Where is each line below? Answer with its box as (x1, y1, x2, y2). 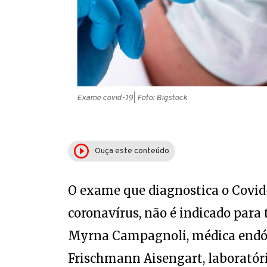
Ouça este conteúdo (94, 145, 169, 156)
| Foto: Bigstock (132, 92, 187, 103)
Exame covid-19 (76, 92, 133, 103)
